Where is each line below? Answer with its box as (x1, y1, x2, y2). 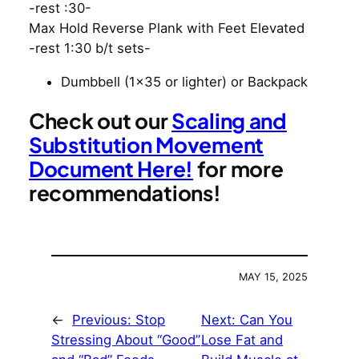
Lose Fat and (201, 332, 283, 349)
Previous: (72, 312, 135, 329)
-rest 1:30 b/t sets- (29, 40, 151, 57)
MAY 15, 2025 (239, 271, 308, 284)
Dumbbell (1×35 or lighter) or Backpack (61, 73, 308, 90)
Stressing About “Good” (51, 332, 200, 349)
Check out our (29, 107, 171, 135)
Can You (240, 312, 292, 329)
